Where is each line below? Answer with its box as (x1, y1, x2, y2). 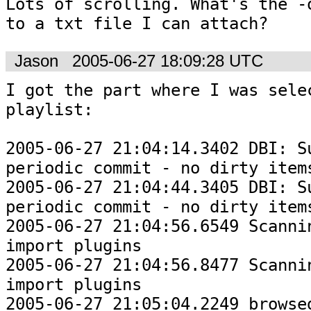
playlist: (6, 100, 93, 120)
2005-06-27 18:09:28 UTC (72, 51, 263, 70)
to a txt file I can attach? (6, 13, 268, 33)
